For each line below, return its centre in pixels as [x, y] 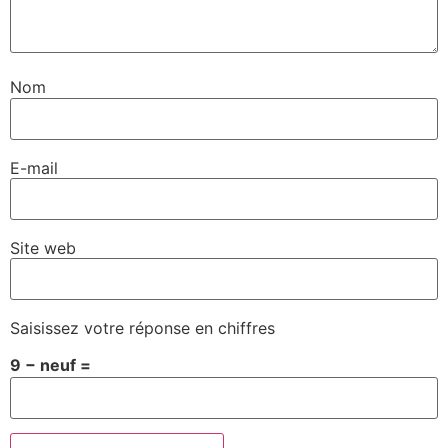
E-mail [34, 167]
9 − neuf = [50, 365]
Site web [43, 247]
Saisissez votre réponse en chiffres [142, 328]
